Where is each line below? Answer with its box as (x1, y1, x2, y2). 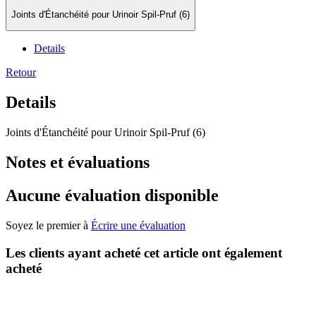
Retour (6, 66, 36, 79)
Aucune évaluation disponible (6, 186, 219, 205)
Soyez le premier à (6, 219, 91, 231)
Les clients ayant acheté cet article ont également (6, 245, 282, 260)
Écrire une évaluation (91, 219, 186, 231)
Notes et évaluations (6, 153, 150, 172)
